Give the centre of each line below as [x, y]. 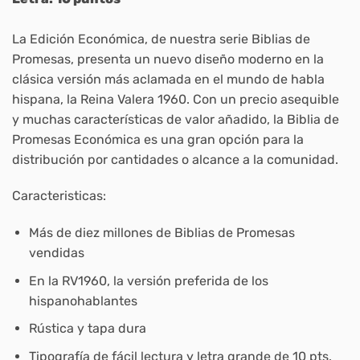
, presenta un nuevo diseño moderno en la [197, 59]
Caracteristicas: [59, 196]
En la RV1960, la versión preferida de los [148, 280]
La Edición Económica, [80, 39]
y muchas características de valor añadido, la [149, 119]
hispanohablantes [83, 301]
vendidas [56, 253]
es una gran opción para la [222, 139]
